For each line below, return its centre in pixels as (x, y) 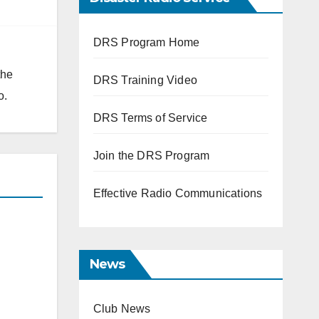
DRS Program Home (146, 42)
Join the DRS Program (151, 156)
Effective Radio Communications (178, 193)
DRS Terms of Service (150, 118)
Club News (122, 309)
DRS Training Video (145, 80)
